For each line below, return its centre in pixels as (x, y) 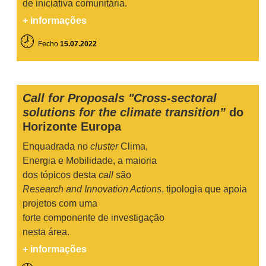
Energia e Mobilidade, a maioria (90, 161)
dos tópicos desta (61, 175)
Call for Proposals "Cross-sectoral (120, 98)
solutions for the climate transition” (126, 112)
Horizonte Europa (72, 126)
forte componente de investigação (94, 218)
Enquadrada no (56, 146)
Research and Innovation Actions (92, 189)
